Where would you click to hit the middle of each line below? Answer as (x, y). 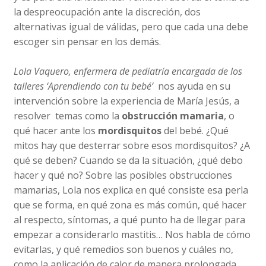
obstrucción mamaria (173, 115)
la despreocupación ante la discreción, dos (107, 12)
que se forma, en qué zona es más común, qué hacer (130, 205)
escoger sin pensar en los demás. (88, 41)
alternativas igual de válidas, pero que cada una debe (131, 26)
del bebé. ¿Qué (195, 130)
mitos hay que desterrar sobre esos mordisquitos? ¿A (132, 145)
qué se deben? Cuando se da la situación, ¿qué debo (129, 160)
